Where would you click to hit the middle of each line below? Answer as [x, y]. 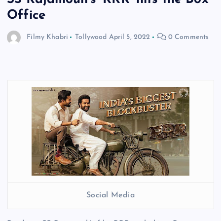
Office [26, 16]
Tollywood [91, 37]
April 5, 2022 [129, 37]
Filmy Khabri [47, 37]
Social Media [110, 195]
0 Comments [187, 37]
